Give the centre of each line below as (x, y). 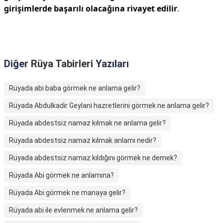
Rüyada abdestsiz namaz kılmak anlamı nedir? (83, 140)
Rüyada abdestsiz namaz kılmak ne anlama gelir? (87, 123)
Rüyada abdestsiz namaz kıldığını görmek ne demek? (93, 158)
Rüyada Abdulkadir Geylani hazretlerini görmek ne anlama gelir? (109, 106)
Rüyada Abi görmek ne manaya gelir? (67, 193)
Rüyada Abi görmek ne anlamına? (61, 175)
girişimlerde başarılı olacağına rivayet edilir (91, 8)
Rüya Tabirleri (62, 64)
